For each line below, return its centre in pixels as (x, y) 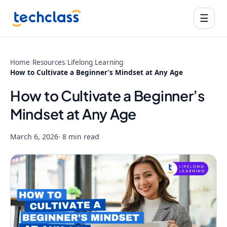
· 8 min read (79, 137)
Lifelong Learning (95, 62)
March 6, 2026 (34, 137)
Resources (49, 62)
